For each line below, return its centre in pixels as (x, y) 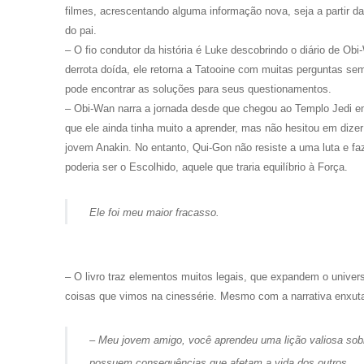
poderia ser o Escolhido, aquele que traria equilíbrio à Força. (206, 167)
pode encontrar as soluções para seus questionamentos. (198, 89)
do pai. (81, 30)
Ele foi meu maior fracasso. (155, 212)
